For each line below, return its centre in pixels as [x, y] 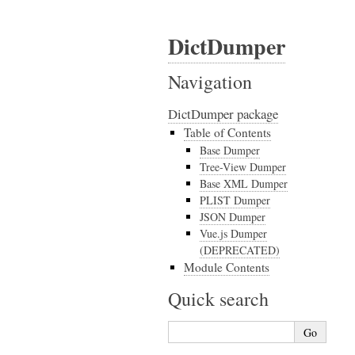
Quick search [218, 299]
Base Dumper [230, 150]
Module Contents [227, 267]
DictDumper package [223, 114]
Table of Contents [227, 132]
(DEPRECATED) [240, 250]
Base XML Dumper [244, 183]
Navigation [210, 82]
